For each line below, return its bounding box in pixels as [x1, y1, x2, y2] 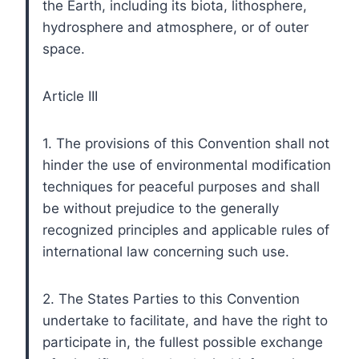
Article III [42, 87, 98, 104]
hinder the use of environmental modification [42, 156, 331, 173]
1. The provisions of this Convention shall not [42, 135, 329, 151]
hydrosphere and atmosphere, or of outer [42, 18, 309, 35]
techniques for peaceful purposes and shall [42, 178, 320, 195]
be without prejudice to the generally [42, 200, 279, 216]
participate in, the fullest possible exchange [42, 333, 323, 350]
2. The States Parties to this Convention [42, 290, 300, 307]
